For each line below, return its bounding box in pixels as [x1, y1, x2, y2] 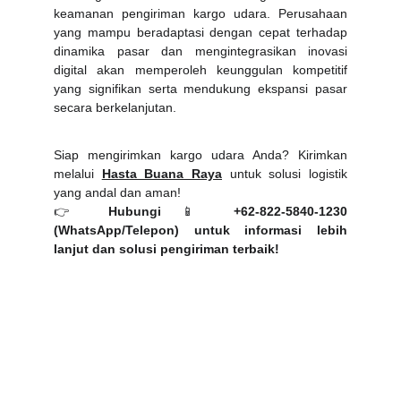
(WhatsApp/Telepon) [54, 223, 179, 237]
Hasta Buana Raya [101, 166, 223, 181]
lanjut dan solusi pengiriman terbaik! [54, 242, 279, 256]
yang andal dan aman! [54, 185, 181, 200]
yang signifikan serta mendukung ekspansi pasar [54, 81, 347, 96]
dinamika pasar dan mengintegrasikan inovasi [54, 44, 347, 58]
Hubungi [107, 204, 183, 218]
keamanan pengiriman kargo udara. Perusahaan [54, 6, 347, 21]
